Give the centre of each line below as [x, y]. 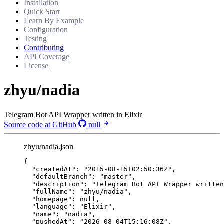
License [36, 65]
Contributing [44, 47]
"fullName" [52, 191]
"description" [58, 184]
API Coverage [47, 56]
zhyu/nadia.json [49, 146]
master [116, 176]
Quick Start [42, 11]
